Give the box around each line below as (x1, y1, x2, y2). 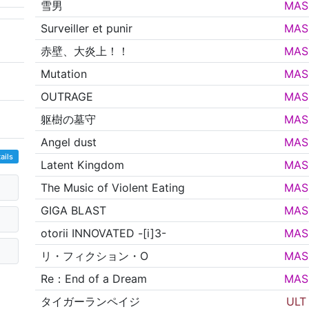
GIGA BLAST (41, 203, 107, 218)
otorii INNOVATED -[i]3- (41, 226, 167, 241)
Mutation (41, 67, 88, 81)
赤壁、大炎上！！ (41, 44, 130, 59)
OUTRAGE (41, 90, 94, 104)
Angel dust (41, 135, 97, 150)
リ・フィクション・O (41, 249, 149, 263)
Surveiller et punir (41, 21, 133, 36)
